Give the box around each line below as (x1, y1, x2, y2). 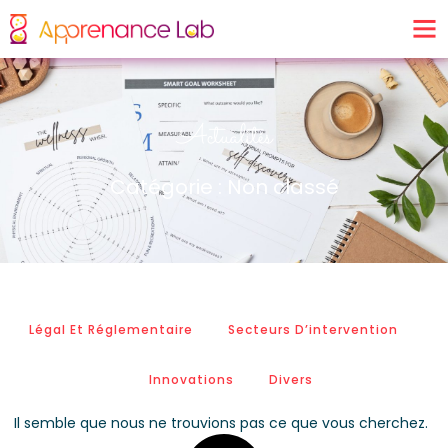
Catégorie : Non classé (109, 172, 339, 201)
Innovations (149, 370, 235, 388)
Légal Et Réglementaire (29, 320, 194, 338)
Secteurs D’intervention (228, 320, 399, 338)
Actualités (177, 116, 271, 158)
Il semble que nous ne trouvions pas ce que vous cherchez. (14, 412, 428, 433)
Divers (269, 370, 314, 388)
